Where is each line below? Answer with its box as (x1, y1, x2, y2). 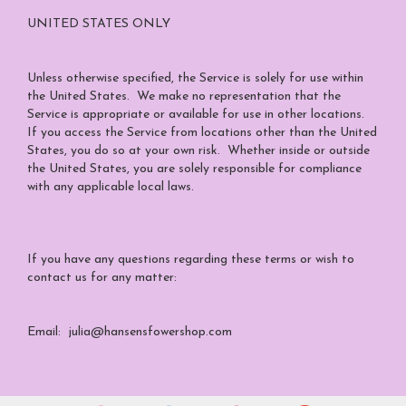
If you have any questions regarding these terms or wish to (27, 253, 354, 266)
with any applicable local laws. (27, 180, 198, 194)
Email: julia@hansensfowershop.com (27, 325, 232, 339)
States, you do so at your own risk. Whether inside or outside (27, 144, 370, 158)
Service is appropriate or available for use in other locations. (27, 108, 368, 121)
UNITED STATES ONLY (27, 17, 170, 31)
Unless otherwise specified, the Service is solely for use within (27, 72, 363, 85)
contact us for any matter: (27, 271, 177, 285)
